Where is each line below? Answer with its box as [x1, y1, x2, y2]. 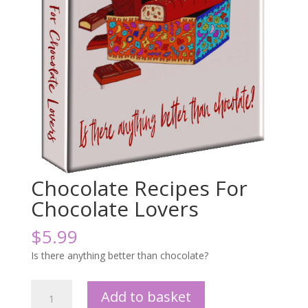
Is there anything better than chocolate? [30, 249, 208, 263]
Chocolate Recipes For [30, 174, 247, 203]
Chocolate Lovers [30, 195, 199, 223]
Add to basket [100, 287, 191, 307]
